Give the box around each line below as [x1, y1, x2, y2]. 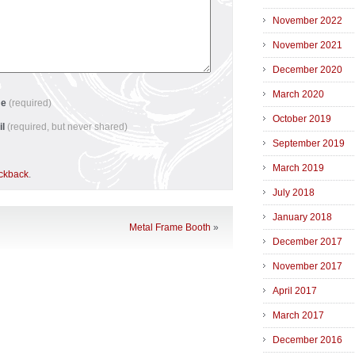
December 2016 [273, 334, 342, 346]
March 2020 [273, 89, 324, 101]
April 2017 [273, 285, 317, 297]
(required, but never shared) [7, 121, 128, 132]
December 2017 [273, 236, 342, 248]
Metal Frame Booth [129, 222, 211, 233]
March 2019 [273, 162, 324, 174]
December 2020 [273, 64, 342, 76]
